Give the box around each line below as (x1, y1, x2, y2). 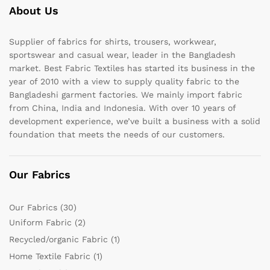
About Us (9, 4, 58, 17)
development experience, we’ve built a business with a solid (9, 116, 260, 126)
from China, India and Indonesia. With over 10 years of (9, 103, 236, 113)
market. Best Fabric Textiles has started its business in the (9, 63, 255, 73)
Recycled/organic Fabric (9, 234, 108, 244)
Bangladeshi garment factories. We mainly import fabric (9, 90, 242, 99)
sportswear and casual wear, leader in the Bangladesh (9, 50, 236, 60)
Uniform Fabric (9, 217, 72, 227)
